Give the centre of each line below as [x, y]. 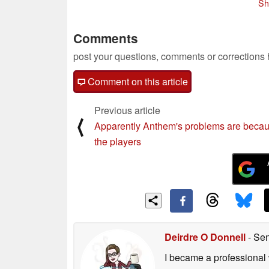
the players [118, 141]
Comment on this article [137, 81]
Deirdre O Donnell [205, 237]
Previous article [127, 110]
